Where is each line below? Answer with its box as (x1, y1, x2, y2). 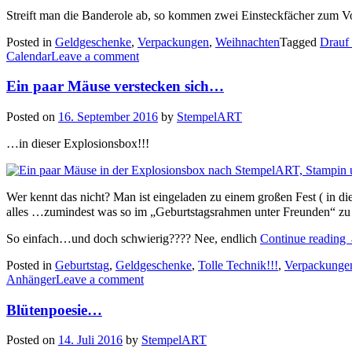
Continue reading (260, 231, 349, 245)
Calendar (6, 49, 51, 63)
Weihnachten (215, 35, 280, 49)
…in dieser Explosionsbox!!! (6, 136, 149, 150)
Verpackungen (137, 35, 209, 49)
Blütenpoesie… (6, 301, 102, 318)
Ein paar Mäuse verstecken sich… (6, 78, 224, 95)
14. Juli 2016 (58, 333, 123, 347)
